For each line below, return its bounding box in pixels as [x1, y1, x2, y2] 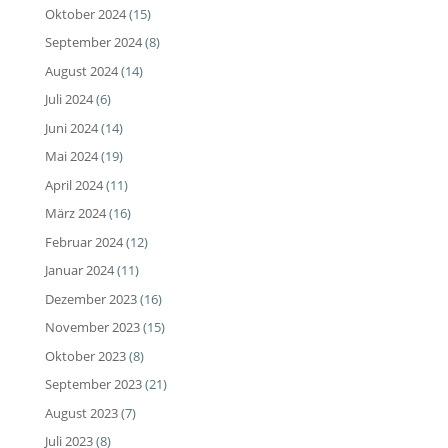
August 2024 [44, 61, 118, 80]
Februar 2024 [44, 232, 123, 251]
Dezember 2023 [44, 289, 137, 308]
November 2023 [44, 318, 140, 337]
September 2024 [44, 33, 142, 52]
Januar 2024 [44, 261, 114, 280]
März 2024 [44, 204, 106, 223]
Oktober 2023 [44, 346, 126, 365]
